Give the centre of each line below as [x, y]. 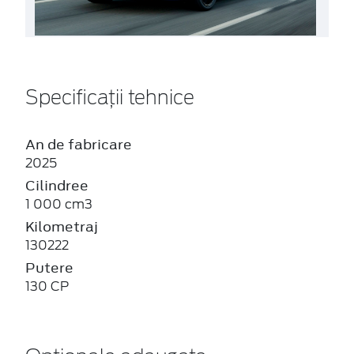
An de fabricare [79, 144]
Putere [49, 267]
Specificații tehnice [110, 98]
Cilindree [57, 185]
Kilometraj [62, 226]
